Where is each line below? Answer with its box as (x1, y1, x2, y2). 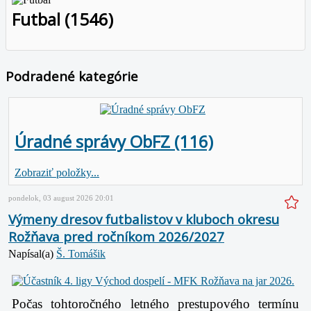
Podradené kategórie (6, 67, 138, 85)
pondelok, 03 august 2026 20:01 (8, 194, 114, 203)
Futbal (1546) (12, 7, 113, 31)
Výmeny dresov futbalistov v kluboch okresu (8, 210, 279, 228)
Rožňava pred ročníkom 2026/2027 (8, 228, 224, 246)
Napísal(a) (8, 248, 56, 260)
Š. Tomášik (56, 248, 106, 260)
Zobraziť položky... (15, 167, 99, 179)
